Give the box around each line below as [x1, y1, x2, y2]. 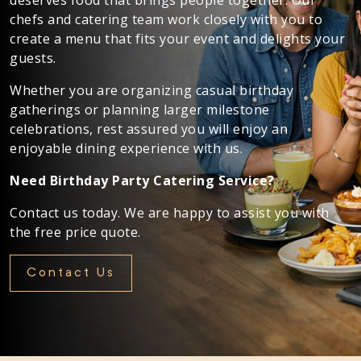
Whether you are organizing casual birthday [10, 81, 293, 99]
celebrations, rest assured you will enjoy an [10, 119, 288, 138]
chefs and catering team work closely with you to [10, 10, 322, 28]
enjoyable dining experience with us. [10, 139, 243, 157]
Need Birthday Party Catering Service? [10, 171, 275, 189]
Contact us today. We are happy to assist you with [10, 203, 330, 222]
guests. [10, 48, 56, 67]
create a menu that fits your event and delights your [10, 29, 345, 48]
